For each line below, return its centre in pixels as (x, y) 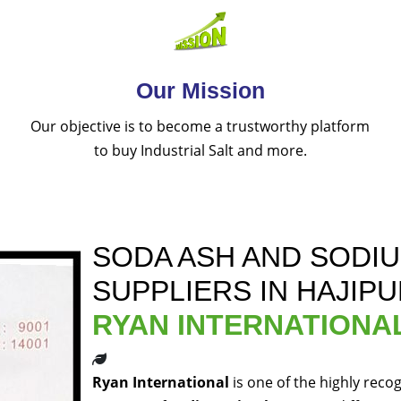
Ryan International (161, 383)
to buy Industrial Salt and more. (200, 151)
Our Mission (200, 91)
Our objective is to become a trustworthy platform (200, 127)
